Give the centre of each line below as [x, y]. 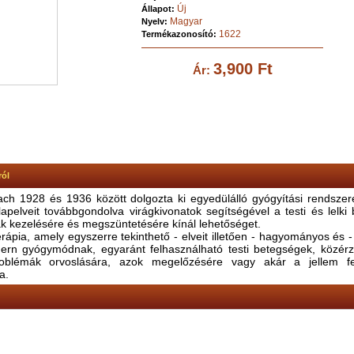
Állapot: [159, 9]
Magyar [186, 21]
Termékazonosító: [180, 34]
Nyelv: [156, 21]
